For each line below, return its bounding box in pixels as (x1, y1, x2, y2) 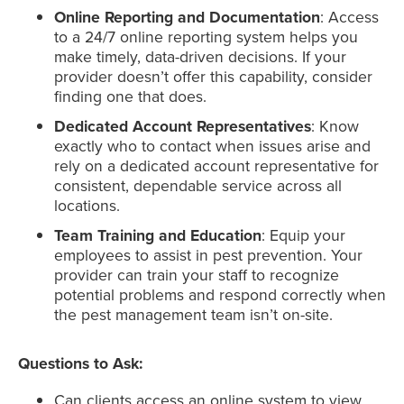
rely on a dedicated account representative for (54, 154, 379, 178)
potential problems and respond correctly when (54, 283, 386, 307)
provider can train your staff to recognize (54, 263, 339, 287)
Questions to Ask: (18, 351, 142, 374)
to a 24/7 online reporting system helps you (54, 24, 358, 48)
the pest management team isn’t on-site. (54, 303, 333, 326)
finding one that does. (54, 84, 207, 107)
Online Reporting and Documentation (54, 5, 320, 28)
